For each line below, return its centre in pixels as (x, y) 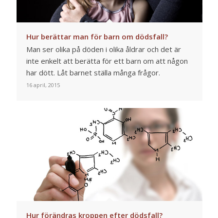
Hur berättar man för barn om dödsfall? (97, 37)
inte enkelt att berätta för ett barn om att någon (107, 61)
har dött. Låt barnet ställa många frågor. (93, 73)
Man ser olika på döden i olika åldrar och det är (103, 49)
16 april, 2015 (43, 85)
